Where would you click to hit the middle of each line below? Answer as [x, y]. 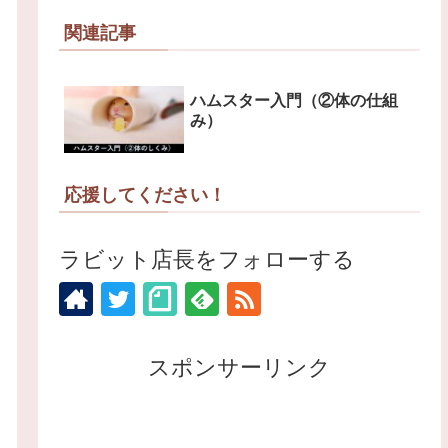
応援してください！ [145, 195]
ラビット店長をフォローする [207, 260]
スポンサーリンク [240, 368]
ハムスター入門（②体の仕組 [294, 100]
